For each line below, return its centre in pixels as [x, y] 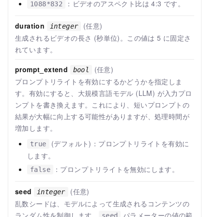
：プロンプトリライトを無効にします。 [116, 169]
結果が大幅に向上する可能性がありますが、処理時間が [102, 116]
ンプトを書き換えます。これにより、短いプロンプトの [102, 105]
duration [30, 26]
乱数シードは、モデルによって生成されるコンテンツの [102, 204]
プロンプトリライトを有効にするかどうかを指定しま [99, 82]
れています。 [36, 50]
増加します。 [36, 128]
